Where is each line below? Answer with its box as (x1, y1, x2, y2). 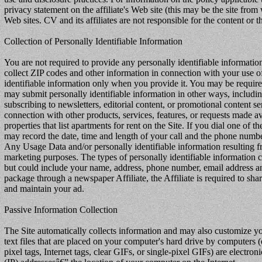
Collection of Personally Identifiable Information (4, 36, 182, 46)
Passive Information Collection (4, 205, 118, 215)
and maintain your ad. (4, 184, 84, 194)
